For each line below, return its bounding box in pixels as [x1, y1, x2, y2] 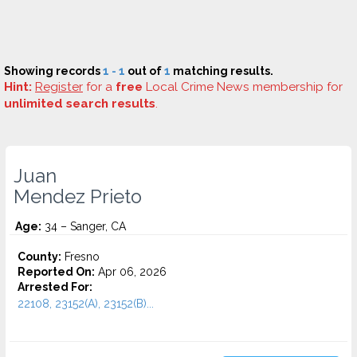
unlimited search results [4, 96, 155, 111]
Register [35, 80, 83, 94]
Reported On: [18, 265, 95, 278]
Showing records [4, 65, 103, 77]
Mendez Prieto [14, 186, 142, 208]
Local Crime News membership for [143, 80, 343, 94]
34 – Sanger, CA [41, 220, 126, 233]
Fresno [61, 250, 100, 263]
